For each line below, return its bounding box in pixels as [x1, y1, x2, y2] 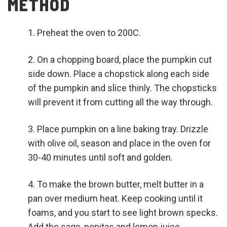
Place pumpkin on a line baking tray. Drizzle [37, 123, 208, 134]
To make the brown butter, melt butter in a [37, 178, 204, 190]
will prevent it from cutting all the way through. [28, 96, 213, 107]
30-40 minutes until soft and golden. [28, 152, 173, 163]
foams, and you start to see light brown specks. [28, 207, 218, 218]
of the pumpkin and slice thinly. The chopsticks [28, 82, 217, 93]
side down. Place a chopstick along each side [28, 68, 209, 79]
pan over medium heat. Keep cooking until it [28, 193, 203, 204]
